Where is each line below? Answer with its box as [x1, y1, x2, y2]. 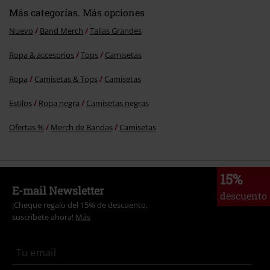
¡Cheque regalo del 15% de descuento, [12, 199, 148, 210]
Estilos [9, 97, 32, 108]
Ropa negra [39, 97, 80, 108]
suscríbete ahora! [12, 211, 75, 222]
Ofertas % [9, 121, 44, 133]
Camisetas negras [86, 97, 149, 108]
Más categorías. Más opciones [9, 5, 145, 19]
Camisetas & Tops [34, 73, 98, 84]
